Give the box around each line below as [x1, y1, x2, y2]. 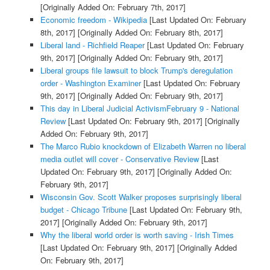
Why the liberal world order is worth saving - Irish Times [40, 229, 234, 241]
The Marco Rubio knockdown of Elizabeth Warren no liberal [40, 140, 246, 152]
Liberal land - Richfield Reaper [40, 39, 145, 51]
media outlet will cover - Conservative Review [40, 153, 199, 165]
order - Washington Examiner [40, 77, 141, 89]
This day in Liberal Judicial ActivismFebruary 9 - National [40, 102, 239, 115]
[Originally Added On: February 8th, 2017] [75, 27, 223, 39]
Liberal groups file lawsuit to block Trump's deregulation [40, 64, 233, 77]
